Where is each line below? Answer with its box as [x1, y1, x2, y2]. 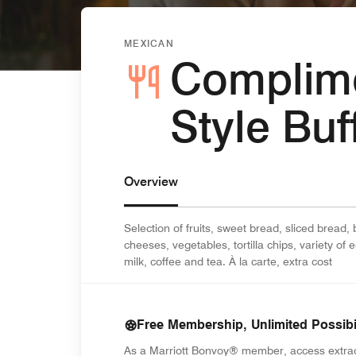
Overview [124, 173, 178, 189]
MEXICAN [124, 37, 175, 49]
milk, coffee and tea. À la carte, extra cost [124, 254, 332, 268]
